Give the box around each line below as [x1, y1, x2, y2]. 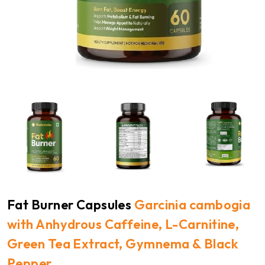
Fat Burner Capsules [7, 196, 132, 214]
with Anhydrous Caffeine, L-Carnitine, [7, 216, 240, 233]
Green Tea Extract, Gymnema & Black [7, 235, 238, 253]
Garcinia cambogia [131, 196, 251, 214]
